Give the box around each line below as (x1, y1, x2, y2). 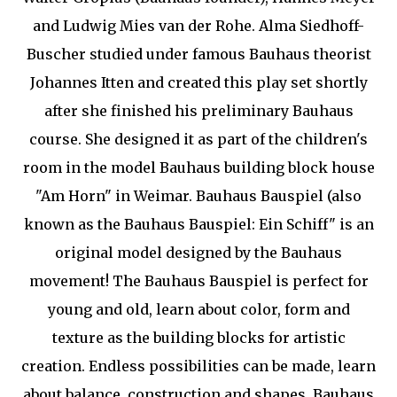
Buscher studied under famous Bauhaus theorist (26, 45, 371, 63)
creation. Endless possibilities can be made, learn (21, 357, 376, 375)
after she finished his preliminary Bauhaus (43, 102, 354, 120)
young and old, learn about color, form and (47, 300, 350, 318)
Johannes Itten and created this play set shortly (29, 74, 368, 91)
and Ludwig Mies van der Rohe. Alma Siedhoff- (33, 17, 364, 35)
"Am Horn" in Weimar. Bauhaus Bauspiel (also (35, 187, 362, 205)
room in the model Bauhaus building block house (22, 159, 375, 176)
